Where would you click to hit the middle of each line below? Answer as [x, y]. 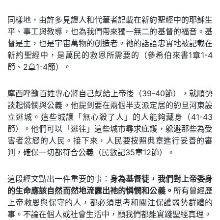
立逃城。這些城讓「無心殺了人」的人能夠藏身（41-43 [110, 117]
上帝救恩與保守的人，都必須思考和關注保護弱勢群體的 [110, 202]
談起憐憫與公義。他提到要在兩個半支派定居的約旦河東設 [110, 105]
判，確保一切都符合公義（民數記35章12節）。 [91, 152]
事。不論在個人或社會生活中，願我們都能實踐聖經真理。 [110, 214]
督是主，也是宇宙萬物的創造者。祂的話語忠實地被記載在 [110, 43]
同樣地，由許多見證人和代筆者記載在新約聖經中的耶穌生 [110, 20]
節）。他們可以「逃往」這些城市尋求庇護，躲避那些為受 [110, 129]
